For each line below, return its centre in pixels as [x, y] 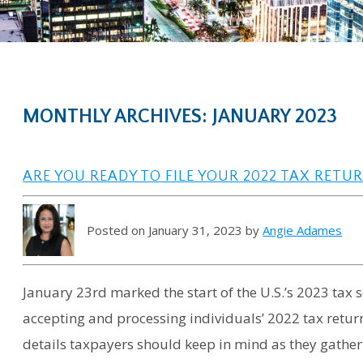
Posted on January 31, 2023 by [175, 230]
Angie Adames [303, 230]
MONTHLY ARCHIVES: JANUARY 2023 [180, 117]
